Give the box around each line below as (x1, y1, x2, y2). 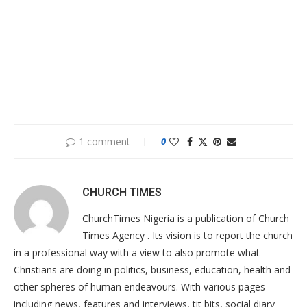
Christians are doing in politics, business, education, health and (14, 263, 291, 276)
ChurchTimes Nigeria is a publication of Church (82, 212, 289, 225)
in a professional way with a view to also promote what (14, 246, 260, 259)
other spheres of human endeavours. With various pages (14, 280, 265, 293)
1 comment (78, 135, 130, 148)
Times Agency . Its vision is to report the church (82, 229, 293, 242)
